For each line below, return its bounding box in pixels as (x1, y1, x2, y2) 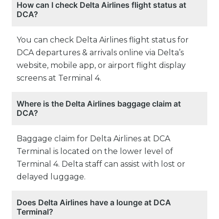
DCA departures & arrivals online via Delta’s (17, 48, 184, 58)
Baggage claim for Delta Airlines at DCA (17, 134, 170, 144)
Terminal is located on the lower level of (17, 147, 173, 156)
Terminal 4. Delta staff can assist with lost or (17, 159, 185, 169)
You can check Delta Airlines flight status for (17, 35, 189, 45)
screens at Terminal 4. (17, 73, 101, 83)
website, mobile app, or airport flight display (17, 61, 186, 70)
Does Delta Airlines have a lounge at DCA (17, 197, 171, 208)
